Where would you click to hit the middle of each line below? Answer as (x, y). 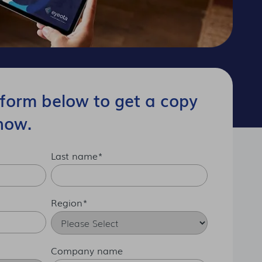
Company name (87, 250)
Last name (74, 155)
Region (67, 202)
